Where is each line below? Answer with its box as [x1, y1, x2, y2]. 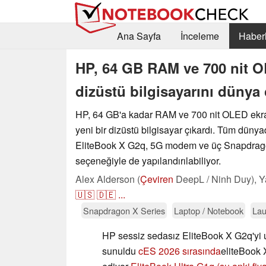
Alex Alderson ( [75, 172, 140, 186]
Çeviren [140, 172, 173, 186]
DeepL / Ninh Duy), [173, 172, 259, 186]
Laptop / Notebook [174, 204, 243, 217]
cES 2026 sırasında [138, 243, 221, 258]
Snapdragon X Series [83, 204, 165, 217]
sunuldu [102, 243, 138, 258]
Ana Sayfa [116, 29, 161, 43]
